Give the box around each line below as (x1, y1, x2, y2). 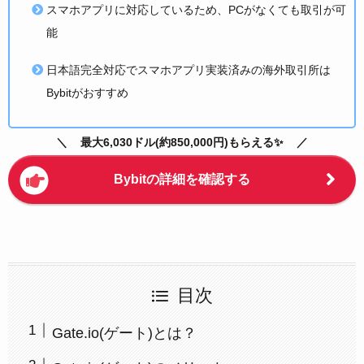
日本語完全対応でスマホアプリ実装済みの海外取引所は (45, 63, 331, 76)
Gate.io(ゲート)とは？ (51, 324, 197, 341)
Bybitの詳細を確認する (114, 171, 250, 186)
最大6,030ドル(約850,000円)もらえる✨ (80, 136, 284, 149)
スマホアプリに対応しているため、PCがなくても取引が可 (45, 3, 346, 17)
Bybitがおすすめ (45, 85, 128, 99)
